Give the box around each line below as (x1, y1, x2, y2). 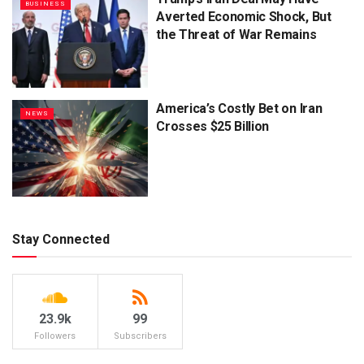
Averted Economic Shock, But (156, 9, 331, 24)
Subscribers (113, 331, 167, 342)
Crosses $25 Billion (156, 118, 270, 134)
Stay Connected (12, 232, 110, 248)
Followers (34, 331, 76, 342)
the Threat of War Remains (156, 27, 317, 42)
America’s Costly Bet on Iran (156, 100, 323, 116)
